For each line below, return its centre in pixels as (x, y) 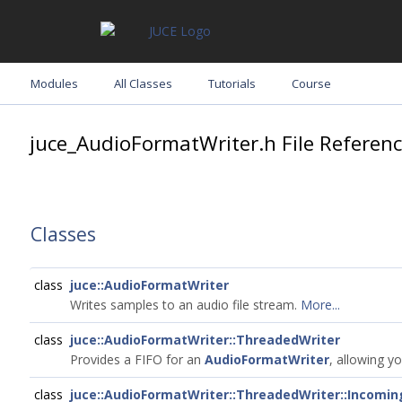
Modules (54, 83)
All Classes (143, 83)
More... (320, 305)
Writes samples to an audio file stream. (185, 305)
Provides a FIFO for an (137, 359)
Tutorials (232, 83)
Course (311, 83)
